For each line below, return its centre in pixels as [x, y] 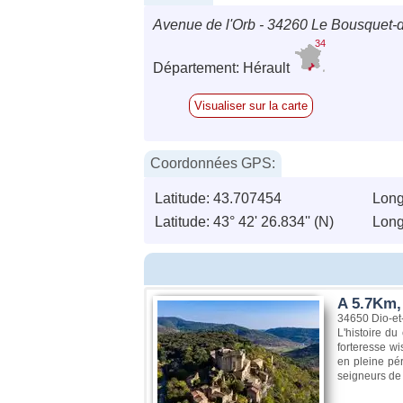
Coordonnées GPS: [213, 163]
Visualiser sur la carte [251, 105]
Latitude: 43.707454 [218, 198]
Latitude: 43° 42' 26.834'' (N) [244, 221]
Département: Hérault [223, 67]
